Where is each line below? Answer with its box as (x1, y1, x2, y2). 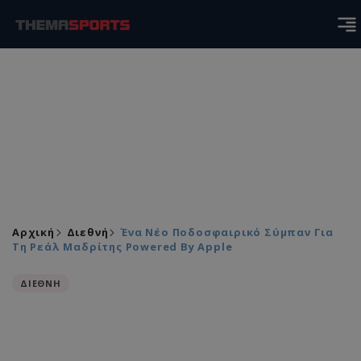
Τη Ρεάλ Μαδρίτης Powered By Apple (12, 239, 233, 254)
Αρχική (12, 225, 55, 239)
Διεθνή (66, 225, 109, 239)
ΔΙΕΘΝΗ (20, 277, 61, 289)
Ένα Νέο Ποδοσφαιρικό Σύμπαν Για (120, 225, 334, 239)
